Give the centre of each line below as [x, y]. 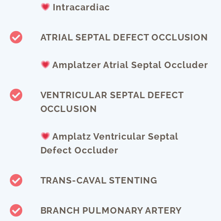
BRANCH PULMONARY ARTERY [111, 211]
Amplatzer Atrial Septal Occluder [129, 65]
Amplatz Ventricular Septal [114, 137]
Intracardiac [80, 7]
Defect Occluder [79, 150]
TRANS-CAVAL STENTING [99, 181]
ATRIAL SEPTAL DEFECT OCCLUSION [124, 37]
